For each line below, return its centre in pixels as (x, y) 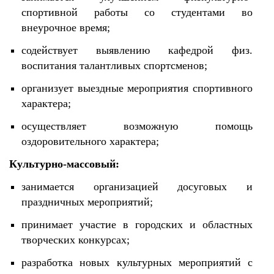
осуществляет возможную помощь (137, 126)
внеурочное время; (66, 28)
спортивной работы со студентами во (137, 12)
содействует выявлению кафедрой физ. (137, 50)
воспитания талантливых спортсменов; (114, 65)
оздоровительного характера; (90, 141)
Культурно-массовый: (64, 164)
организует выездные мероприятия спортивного (137, 88)
